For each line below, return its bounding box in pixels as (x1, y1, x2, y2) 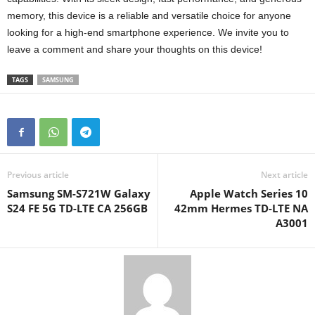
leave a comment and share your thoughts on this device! (7, 44, 262, 56)
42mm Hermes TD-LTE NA (174, 201, 308, 216)
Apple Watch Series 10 (190, 186, 308, 201)
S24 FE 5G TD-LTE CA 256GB (7, 201, 148, 216)
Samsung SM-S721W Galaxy (7, 186, 150, 201)
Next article (261, 169, 308, 181)
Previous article (7, 169, 69, 181)
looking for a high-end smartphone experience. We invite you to (7, 27, 289, 39)
